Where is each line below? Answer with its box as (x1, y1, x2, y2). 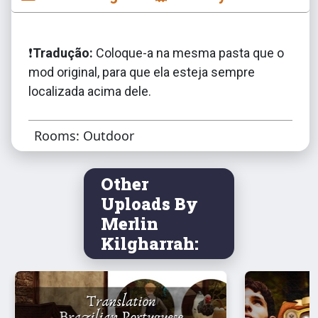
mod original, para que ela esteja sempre (28, 65, 255, 79)
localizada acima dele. (28, 84, 151, 99)
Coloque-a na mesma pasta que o (93, 45, 284, 60)
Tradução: (33, 45, 93, 60)
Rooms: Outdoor (34, 127, 134, 144)
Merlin (101, 212, 158, 234)
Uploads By (101, 192, 198, 214)
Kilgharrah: (101, 232, 199, 254)
